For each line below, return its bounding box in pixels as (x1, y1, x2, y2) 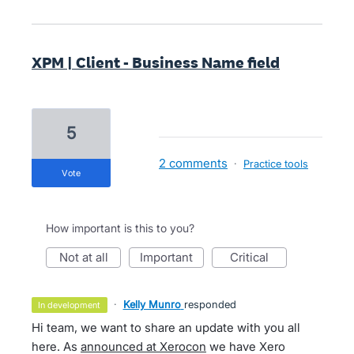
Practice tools (243, 157, 308, 170)
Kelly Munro (122, 298, 181, 311)
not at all (67, 250, 108, 265)
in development (40, 299, 101, 311)
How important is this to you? (46, 221, 194, 235)
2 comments (159, 156, 228, 171)
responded (183, 298, 236, 311)
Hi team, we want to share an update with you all (32, 320, 300, 335)
